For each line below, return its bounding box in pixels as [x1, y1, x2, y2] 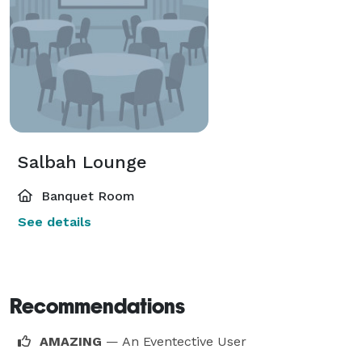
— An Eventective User [106, 333, 246, 349]
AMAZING [40, 333, 106, 349]
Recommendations [10, 293, 185, 318]
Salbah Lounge [18, 151, 147, 172]
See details [18, 213, 91, 229]
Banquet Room [37, 187, 135, 204]
